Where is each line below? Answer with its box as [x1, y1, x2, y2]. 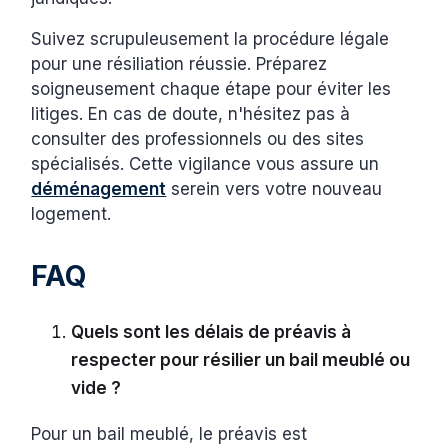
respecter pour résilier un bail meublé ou [71, 349, 411, 370]
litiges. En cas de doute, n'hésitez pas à [31, 103, 351, 124]
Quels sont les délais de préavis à [71, 321, 352, 342]
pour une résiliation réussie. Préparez [31, 53, 328, 74]
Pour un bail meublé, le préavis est [31, 423, 308, 444]
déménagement [31, 178, 167, 199]
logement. [31, 203, 112, 224]
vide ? [71, 377, 122, 398]
